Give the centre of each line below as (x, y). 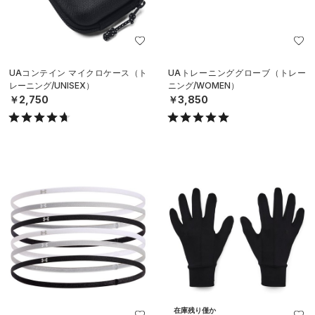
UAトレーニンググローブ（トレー (237, 73)
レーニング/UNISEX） (52, 86)
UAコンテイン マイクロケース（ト (78, 73)
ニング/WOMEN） (204, 86)
